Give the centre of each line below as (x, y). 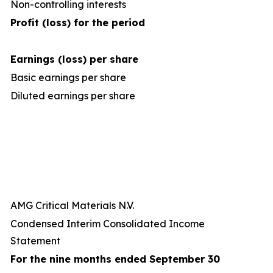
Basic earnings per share (68, 77)
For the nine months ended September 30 (115, 259)
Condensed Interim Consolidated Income (108, 224)
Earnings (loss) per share (74, 59)
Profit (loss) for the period (78, 23)
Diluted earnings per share (73, 96)
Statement (35, 241)
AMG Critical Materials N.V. (72, 205)
